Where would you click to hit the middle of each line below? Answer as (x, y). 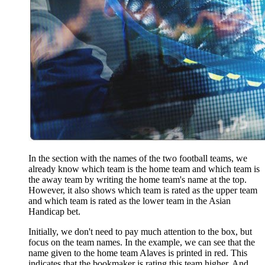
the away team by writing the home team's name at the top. (138, 179)
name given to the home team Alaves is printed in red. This (138, 253)
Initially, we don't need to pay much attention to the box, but (140, 231)
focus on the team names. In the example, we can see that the (142, 242)
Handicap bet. (54, 211)
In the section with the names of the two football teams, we (138, 158)
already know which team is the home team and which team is (144, 169)
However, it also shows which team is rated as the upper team (143, 190)
